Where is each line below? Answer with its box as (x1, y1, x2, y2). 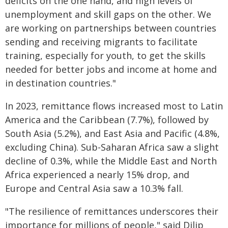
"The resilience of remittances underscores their (5, 205, 218, 217)
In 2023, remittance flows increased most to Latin (5, 100, 223, 112)
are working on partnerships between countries (5, 22, 216, 34)
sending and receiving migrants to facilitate (5, 36, 197, 48)
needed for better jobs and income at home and (5, 63, 217, 75)
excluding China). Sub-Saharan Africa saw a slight (5, 141, 219, 153)
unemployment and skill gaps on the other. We (5, 8, 211, 20)
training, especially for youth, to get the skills (5, 49, 206, 62)
